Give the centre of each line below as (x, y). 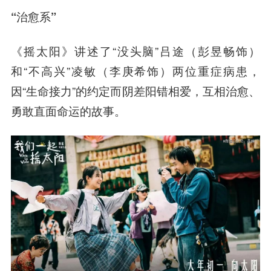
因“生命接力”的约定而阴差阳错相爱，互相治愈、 (135, 91)
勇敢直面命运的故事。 (68, 111)
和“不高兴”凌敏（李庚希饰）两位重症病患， (135, 71)
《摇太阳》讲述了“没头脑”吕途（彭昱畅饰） (135, 51)
